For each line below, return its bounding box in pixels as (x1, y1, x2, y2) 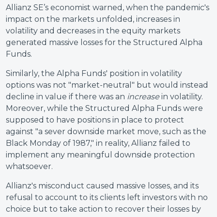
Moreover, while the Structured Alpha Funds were (6, 104, 203, 113)
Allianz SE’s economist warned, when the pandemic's (6, 3, 209, 12)
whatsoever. (6, 162, 53, 171)
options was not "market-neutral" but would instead (6, 80, 208, 90)
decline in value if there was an (6, 92, 127, 101)
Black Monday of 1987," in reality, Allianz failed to (6, 139, 190, 148)
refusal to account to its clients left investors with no (6, 193, 208, 202)
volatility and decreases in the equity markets (6, 26, 180, 35)
